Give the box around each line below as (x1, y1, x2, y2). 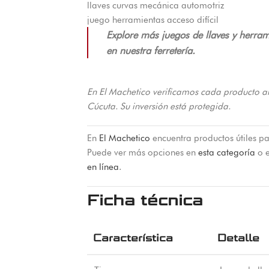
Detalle (217, 232, 259, 244)
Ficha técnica (86, 191, 203, 210)
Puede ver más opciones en (86, 147, 198, 158)
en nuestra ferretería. (106, 44, 195, 56)
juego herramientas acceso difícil (86, 14, 219, 25)
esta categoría (198, 147, 255, 158)
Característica (92, 232, 173, 244)
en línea (86, 161, 119, 172)
